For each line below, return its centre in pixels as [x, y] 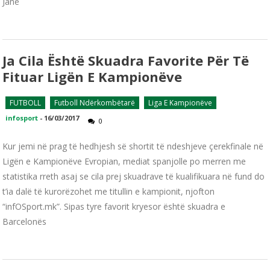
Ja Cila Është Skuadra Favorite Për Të [126, 61]
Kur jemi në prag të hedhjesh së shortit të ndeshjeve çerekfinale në [133, 146]
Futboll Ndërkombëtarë [95, 103]
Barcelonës [25, 222]
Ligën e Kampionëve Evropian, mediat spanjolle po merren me [124, 162]
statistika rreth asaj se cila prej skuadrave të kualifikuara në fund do [134, 177]
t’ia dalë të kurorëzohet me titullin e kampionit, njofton [109, 192]
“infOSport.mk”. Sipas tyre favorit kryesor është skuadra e [114, 207]
